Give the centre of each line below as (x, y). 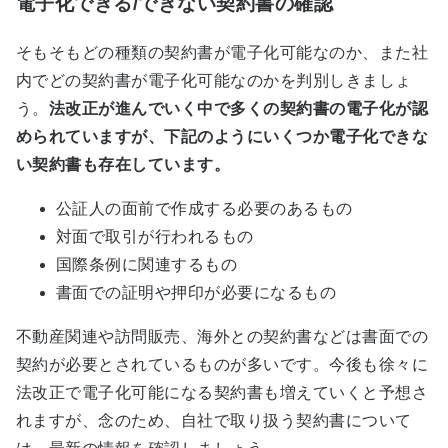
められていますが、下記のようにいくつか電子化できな (222, 136)
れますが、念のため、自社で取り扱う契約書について (214, 420)
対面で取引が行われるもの (155, 236)
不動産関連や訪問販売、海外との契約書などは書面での (222, 336)
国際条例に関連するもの (147, 264)
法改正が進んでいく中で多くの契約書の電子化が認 (238, 108)
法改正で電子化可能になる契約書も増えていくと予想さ (222, 392)
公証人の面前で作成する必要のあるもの (204, 208)
